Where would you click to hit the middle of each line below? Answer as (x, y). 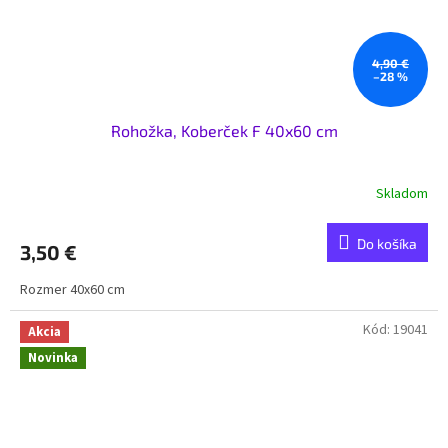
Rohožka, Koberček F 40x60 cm (224, 131)
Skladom (402, 193)
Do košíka (387, 244)
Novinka (53, 357)
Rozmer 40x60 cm (75, 290)
